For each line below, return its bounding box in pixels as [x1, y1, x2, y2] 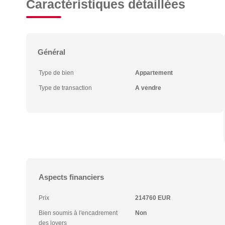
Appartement [135, 69, 173, 76]
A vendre [135, 84, 161, 91]
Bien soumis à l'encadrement [39, 209, 118, 216]
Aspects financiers [39, 173, 104, 181]
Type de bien [39, 69, 74, 76]
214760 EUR [135, 194, 171, 201]
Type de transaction [39, 84, 92, 91]
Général [38, 48, 65, 56]
